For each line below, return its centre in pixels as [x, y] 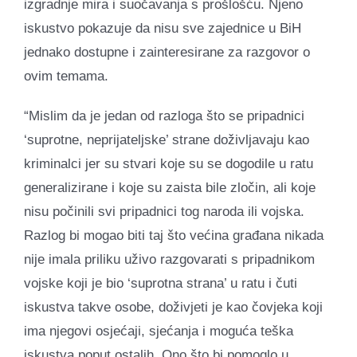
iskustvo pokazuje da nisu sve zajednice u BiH [163, 28]
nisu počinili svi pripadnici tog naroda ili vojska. [164, 211]
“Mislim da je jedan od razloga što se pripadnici [164, 116]
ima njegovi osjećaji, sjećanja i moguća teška [159, 331]
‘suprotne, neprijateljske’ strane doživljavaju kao [167, 139]
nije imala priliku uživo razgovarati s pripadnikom [169, 259]
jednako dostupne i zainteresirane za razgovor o [167, 52]
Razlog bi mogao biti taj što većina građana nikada [174, 235]
